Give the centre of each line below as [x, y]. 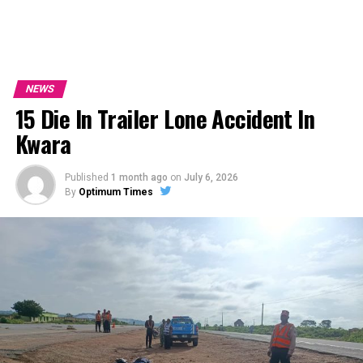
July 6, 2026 [211, 177]
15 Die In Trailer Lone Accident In [165, 118]
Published [86, 177]
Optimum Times [115, 192]
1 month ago [139, 177]
